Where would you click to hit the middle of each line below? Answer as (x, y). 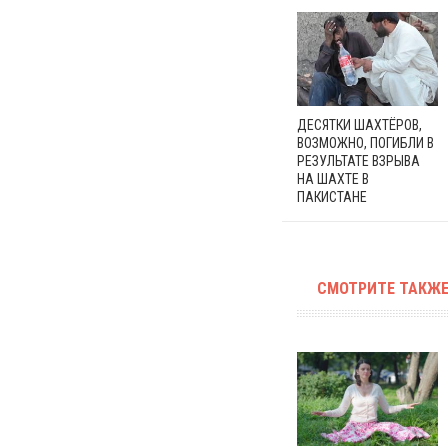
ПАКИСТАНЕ (332, 196)
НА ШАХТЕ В (333, 178)
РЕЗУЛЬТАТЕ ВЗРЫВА (358, 160)
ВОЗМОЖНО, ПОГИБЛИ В (365, 142)
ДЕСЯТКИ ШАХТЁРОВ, (359, 124)
